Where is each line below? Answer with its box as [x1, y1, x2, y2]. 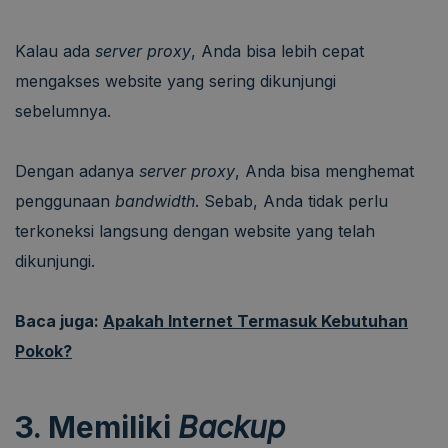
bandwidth [115, 190, 195, 211]
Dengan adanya [15, 160, 139, 181]
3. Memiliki [15, 408, 178, 445]
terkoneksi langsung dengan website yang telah [15, 220, 375, 241]
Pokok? [15, 340, 72, 361]
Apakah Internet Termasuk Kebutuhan [103, 310, 408, 331]
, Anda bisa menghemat [235, 160, 414, 181]
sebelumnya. [15, 100, 116, 121]
